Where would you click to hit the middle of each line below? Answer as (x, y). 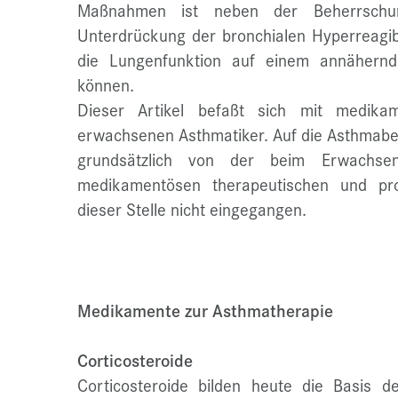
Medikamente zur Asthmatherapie (205, 310)
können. (106, 85)
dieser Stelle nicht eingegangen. (192, 209)
